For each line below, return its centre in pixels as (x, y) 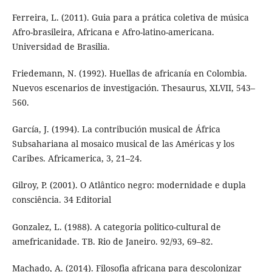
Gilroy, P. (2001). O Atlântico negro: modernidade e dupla (129, 185)
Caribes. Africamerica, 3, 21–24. (77, 158)
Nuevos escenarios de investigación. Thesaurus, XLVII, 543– (133, 88)
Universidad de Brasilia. (61, 47)
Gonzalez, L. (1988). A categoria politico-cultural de (116, 226)
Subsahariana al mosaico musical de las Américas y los (123, 144)
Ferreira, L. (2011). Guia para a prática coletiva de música (130, 18)
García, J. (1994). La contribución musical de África (116, 129)
